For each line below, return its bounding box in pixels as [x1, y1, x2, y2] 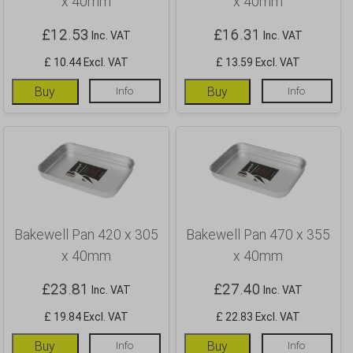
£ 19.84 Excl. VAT [43, 310, 128, 324]
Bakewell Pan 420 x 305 [13, 227, 158, 243]
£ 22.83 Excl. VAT [216, 310, 301, 324]
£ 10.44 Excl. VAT [43, 55, 128, 69]
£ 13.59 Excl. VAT [216, 55, 301, 69]
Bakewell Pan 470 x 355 [186, 227, 331, 243]
